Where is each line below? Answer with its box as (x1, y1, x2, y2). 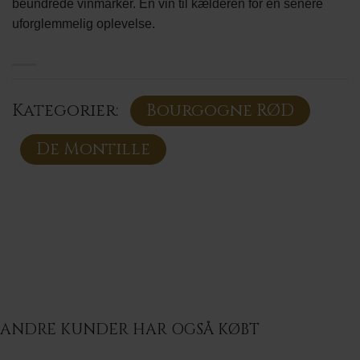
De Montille (36, 137, 150, 161)
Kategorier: (12, 99, 122, 122)
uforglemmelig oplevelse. (12, 17, 155, 31)
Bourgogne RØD (146, 99, 294, 122)
